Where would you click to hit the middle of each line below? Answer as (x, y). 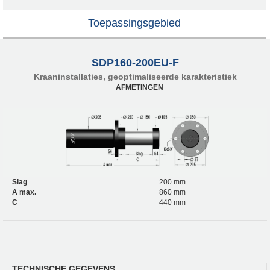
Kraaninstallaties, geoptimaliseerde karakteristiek (135, 76)
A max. (24, 192)
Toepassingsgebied (134, 23)
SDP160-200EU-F (135, 62)
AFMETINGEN (140, 87)
